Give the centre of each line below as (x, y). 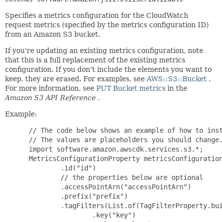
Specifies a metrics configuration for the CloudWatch (97, 15)
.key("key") (80, 215)
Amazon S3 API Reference (50, 98)
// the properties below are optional (114, 177)
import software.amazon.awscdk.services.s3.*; (114, 149)
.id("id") (60, 168)
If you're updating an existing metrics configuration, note (104, 51)
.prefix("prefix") (76, 196)
